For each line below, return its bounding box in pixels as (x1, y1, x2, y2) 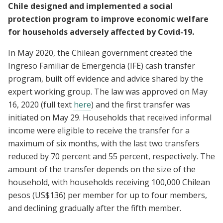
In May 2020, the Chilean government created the (8, 47, 192, 58)
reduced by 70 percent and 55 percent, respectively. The (8, 150, 215, 162)
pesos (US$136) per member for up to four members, (8, 189, 207, 201)
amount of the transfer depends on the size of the (8, 163, 196, 175)
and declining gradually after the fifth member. (8, 202, 181, 214)
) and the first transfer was (91, 99, 190, 110)
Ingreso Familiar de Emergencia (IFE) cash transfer (8, 60, 195, 71)
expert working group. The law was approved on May (8, 86, 208, 97)
